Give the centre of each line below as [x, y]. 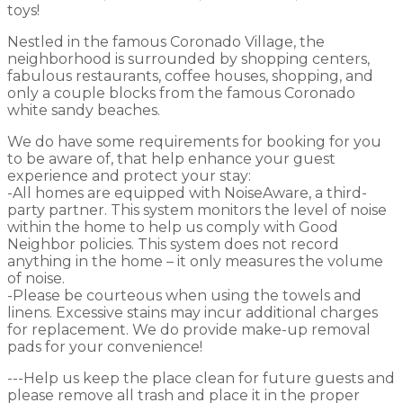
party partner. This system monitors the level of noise [197, 210]
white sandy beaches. [84, 110]
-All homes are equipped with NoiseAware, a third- [187, 193]
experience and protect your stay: [129, 175]
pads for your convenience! [105, 346]
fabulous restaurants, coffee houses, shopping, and [190, 76]
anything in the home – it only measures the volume [195, 261]
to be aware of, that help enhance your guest [171, 158]
